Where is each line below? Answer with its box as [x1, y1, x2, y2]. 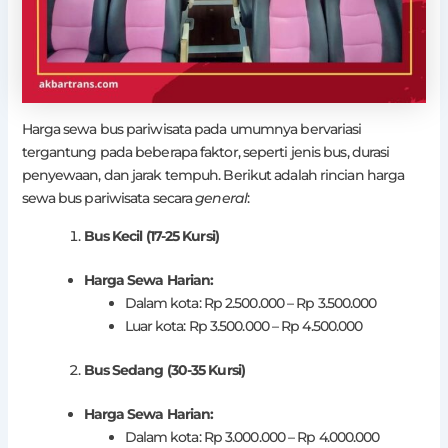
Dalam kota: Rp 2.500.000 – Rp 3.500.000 [124, 293, 377, 312]
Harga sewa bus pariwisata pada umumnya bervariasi [21, 119, 362, 138]
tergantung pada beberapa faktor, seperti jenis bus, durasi [21, 142, 390, 161]
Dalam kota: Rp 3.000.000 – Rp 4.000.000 [124, 427, 380, 446]
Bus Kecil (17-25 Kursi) [83, 226, 219, 245]
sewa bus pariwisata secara [21, 188, 196, 207]
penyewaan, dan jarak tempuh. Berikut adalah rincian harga [21, 165, 405, 184]
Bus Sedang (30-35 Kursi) [83, 360, 245, 379]
